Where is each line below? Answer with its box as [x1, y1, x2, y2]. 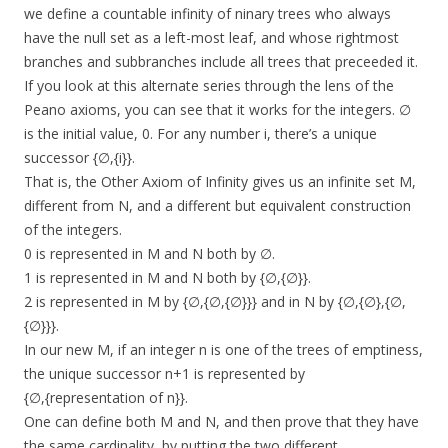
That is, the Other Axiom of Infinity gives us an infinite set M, [24, 172, 416, 192]
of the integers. [24, 220, 122, 240]
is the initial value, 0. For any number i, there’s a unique [24, 124, 377, 144]
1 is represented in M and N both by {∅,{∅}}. [24, 268, 311, 288]
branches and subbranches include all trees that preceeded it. [24, 52, 418, 72]
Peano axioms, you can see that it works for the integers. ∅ [24, 100, 411, 120]
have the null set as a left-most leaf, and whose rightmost [24, 28, 399, 48]
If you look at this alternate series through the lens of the [24, 76, 394, 96]
